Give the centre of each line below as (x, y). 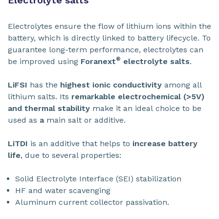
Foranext (98, 61)
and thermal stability (50, 108)
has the (44, 85)
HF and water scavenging (63, 190)
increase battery (165, 143)
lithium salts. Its (40, 96)
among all (182, 85)
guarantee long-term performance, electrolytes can (106, 49)
